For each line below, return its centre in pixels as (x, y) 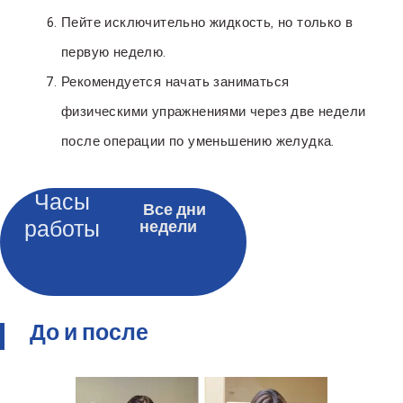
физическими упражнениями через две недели (214, 112)
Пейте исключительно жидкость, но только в (207, 22)
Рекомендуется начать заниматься (175, 82)
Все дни (175, 213)
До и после (89, 336)
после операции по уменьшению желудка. (198, 141)
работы (62, 229)
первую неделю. (114, 52)
